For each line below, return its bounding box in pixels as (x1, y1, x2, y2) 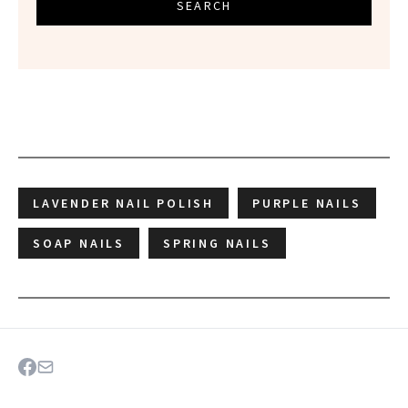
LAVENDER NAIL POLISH (33, 195, 214, 212)
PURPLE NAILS (252, 195, 362, 212)
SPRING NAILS (163, 235, 271, 252)
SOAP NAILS (33, 235, 125, 252)
